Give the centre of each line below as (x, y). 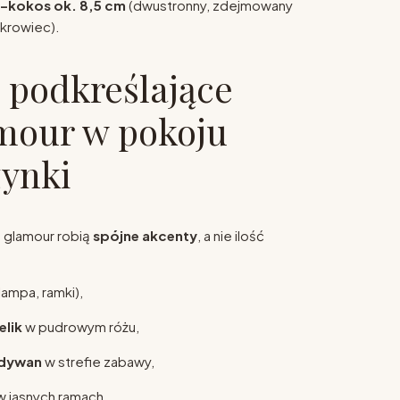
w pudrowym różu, (80, 327)
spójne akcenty (145, 236)
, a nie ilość (230, 236)
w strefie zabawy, (98, 362)
